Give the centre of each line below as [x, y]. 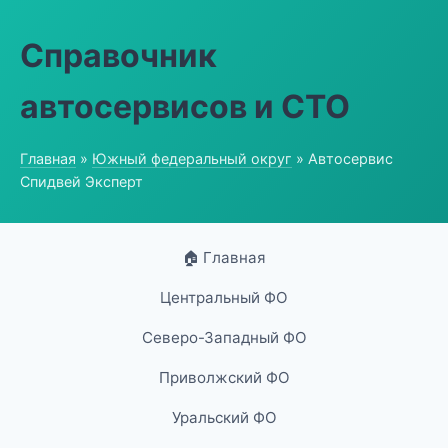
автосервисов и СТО [185, 106]
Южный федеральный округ [192, 158]
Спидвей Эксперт [81, 181]
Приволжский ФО [224, 377]
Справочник [118, 55]
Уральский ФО [224, 417]
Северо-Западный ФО [224, 337]
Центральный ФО [224, 297]
